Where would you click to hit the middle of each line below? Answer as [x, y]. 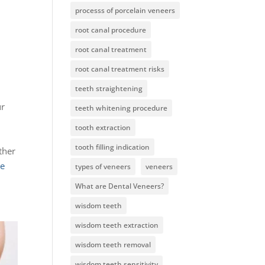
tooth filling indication [113, 147]
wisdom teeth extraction [117, 225]
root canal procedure [111, 30]
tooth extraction [103, 127]
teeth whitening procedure [122, 108]
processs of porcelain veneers [125, 10]
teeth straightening [109, 88]
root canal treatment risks [120, 69]
